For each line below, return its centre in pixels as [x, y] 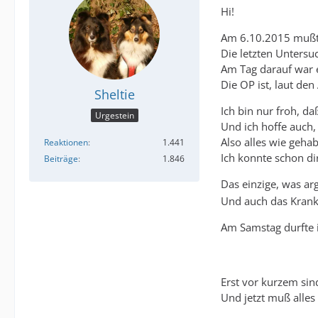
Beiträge [61, 159]
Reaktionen [66, 143]
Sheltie [114, 94]
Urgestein [114, 116]
